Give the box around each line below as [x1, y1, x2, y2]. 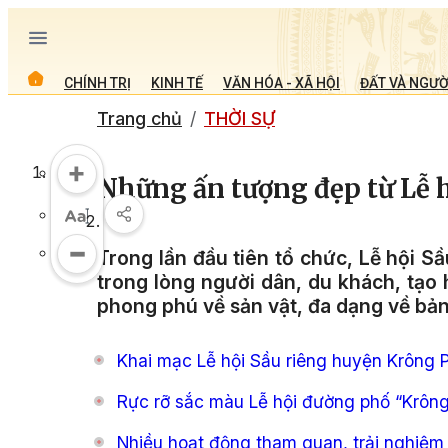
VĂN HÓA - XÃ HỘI [223, 74, 340, 91]
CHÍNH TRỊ [64, 74, 131, 91]
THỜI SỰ [204, 108, 275, 129]
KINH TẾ [151, 74, 203, 91]
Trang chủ [97, 108, 182, 129]
